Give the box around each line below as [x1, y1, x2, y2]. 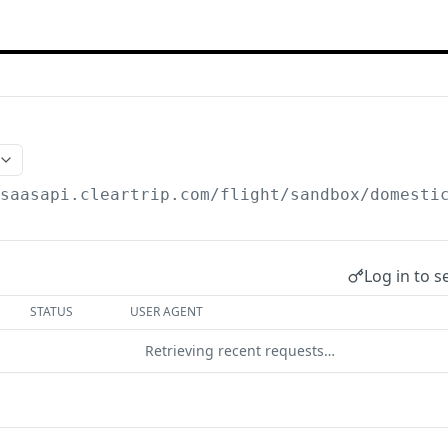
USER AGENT [130, 303, 204, 320]
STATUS [30, 303, 74, 320]
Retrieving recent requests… [145, 341, 335, 360]
